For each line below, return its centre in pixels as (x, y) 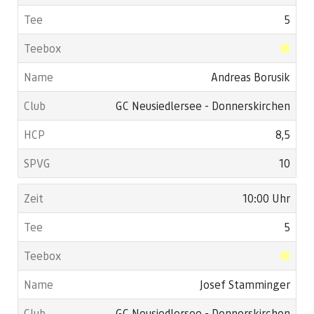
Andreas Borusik (251, 77)
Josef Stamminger (245, 284)
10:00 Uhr (266, 198)
